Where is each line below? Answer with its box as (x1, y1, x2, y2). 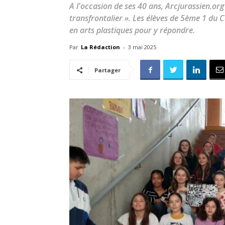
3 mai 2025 (128, 43, 156, 51)
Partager (94, 66, 121, 74)
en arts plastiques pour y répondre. (69, 25, 195, 36)
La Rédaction (81, 43, 120, 51)
